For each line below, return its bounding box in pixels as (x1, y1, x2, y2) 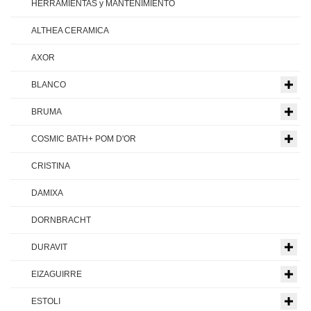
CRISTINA (31, 161, 70, 171)
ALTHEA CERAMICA (31, 26, 109, 36)
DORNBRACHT (31, 215, 91, 226)
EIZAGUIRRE (31, 269, 82, 280)
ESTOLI (31, 296, 60, 307)
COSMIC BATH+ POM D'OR (31, 134, 136, 144)
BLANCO (31, 80, 66, 90)
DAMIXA (31, 188, 63, 199)
